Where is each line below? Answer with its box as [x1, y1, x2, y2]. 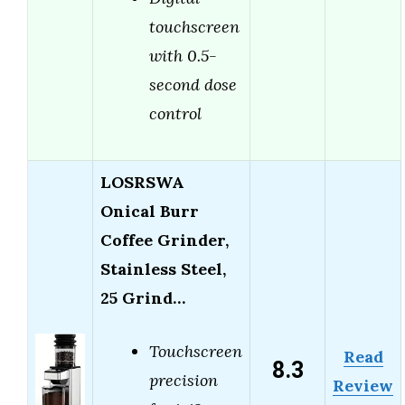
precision [149, 370, 218, 391]
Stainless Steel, [100, 259, 226, 280]
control [149, 103, 202, 125]
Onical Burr [100, 201, 199, 222]
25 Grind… [100, 287, 185, 309]
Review [333, 375, 393, 397]
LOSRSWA [100, 172, 184, 193]
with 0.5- [149, 45, 217, 67]
